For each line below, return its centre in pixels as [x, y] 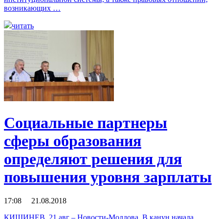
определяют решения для [93, 159]
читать [23, 26]
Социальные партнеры [86, 122]
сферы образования [73, 141]
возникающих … [32, 8]
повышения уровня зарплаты [108, 177]
